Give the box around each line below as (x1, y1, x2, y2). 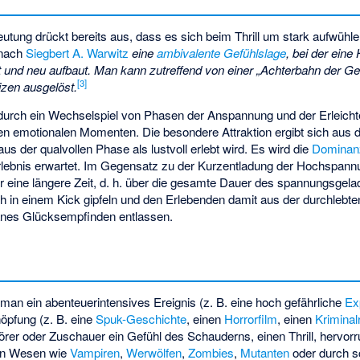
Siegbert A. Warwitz (26, 44, 129, 62)
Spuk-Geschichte (96, 310, 187, 328)
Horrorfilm (224, 310, 278, 328)
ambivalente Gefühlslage (157, 44, 287, 62)
